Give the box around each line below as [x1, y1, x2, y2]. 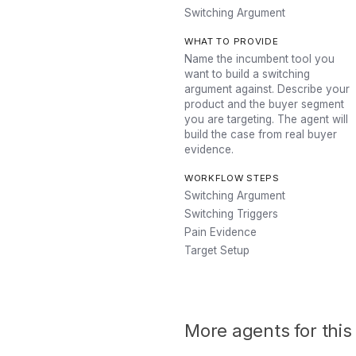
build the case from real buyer [184, 128, 337, 141]
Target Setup [184, 244, 250, 257]
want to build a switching [184, 68, 310, 80]
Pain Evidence [184, 226, 257, 238]
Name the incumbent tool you [184, 52, 335, 65]
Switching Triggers [184, 207, 278, 220]
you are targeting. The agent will [184, 113, 348, 126]
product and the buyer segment [184, 98, 344, 110]
